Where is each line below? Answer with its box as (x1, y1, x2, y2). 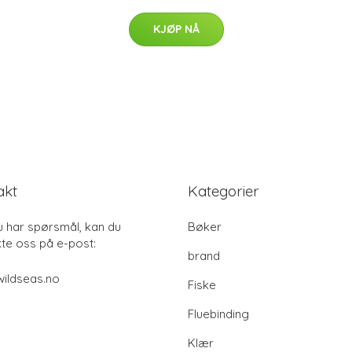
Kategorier (188, 181, 259, 200)
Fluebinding (188, 306, 249, 321)
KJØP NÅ (152, 22, 200, 36)
